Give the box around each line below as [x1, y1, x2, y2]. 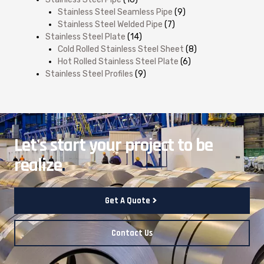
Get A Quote [105, 194, 151, 206]
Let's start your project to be [14, 133, 213, 157]
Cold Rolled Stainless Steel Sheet [58, 44, 184, 54]
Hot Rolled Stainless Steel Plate [58, 56, 179, 67]
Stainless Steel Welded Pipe [58, 19, 163, 29]
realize [14, 153, 62, 177]
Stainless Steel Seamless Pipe [58, 6, 173, 17]
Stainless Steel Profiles [45, 68, 133, 79]
